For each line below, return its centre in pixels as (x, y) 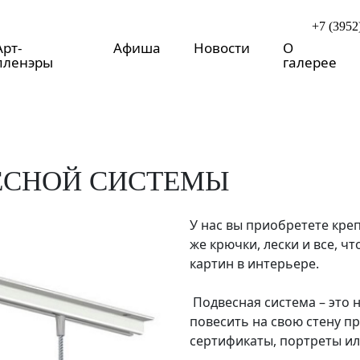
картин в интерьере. (254, 264)
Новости (221, 48)
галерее (309, 62)
